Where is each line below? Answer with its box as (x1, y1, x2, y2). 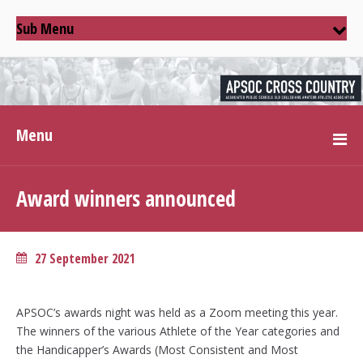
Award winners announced (16, 184, 236, 214)
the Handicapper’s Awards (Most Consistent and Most (16, 341, 298, 357)
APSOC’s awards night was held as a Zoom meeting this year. (16, 304, 338, 320)
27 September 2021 (35, 250, 135, 268)
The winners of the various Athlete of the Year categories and (16, 322, 340, 339)
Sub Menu (16, 19, 74, 38)
